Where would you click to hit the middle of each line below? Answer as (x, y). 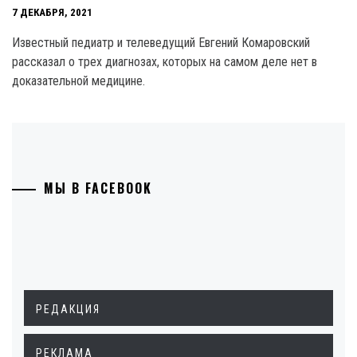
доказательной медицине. (78, 81)
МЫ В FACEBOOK (98, 188)
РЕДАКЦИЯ (68, 309)
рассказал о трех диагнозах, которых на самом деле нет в (165, 62)
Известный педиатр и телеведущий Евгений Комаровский (161, 43)
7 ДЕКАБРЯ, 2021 (52, 13)
